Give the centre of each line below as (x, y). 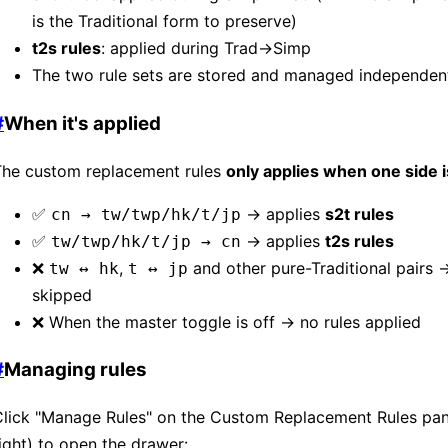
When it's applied (82, 123)
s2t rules (359, 213)
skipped (62, 294)
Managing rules (75, 370)
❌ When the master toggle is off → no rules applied (226, 321)
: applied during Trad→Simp (206, 48)
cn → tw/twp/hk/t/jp (146, 214)
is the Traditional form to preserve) (164, 21)
